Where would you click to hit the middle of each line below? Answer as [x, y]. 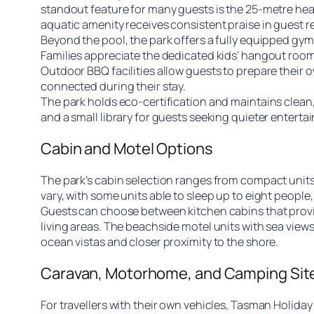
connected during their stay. [114, 86]
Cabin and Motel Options [127, 148]
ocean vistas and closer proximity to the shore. [160, 241]
